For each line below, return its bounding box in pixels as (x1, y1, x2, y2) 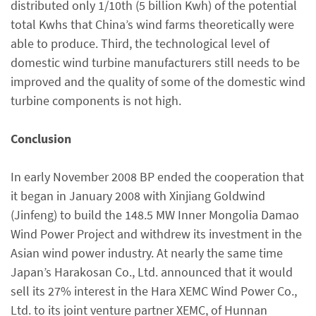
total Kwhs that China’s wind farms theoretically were (11, 16, 294, 32)
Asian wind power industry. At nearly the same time (11, 244, 283, 261)
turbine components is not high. (11, 92, 181, 109)
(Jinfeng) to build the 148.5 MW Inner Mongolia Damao (11, 206, 299, 223)
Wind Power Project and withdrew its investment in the (11, 225, 302, 242)
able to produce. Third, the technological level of (11, 35, 269, 51)
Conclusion (11, 130, 71, 147)
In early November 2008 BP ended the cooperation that (11, 168, 304, 185)
